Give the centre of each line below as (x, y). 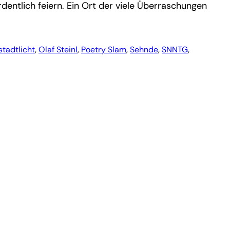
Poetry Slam (104, 50)
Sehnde (144, 50)
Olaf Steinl (58, 50)
